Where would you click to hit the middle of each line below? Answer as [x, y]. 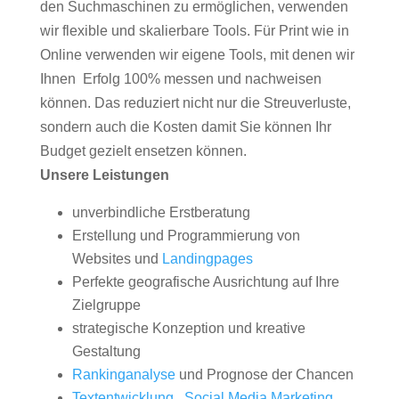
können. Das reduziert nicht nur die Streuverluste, [195, 103]
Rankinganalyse [123, 375]
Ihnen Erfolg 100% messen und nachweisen [180, 79]
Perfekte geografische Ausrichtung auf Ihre [205, 282]
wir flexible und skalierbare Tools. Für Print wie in [194, 31]
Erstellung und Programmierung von [186, 236]
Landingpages [207, 259]
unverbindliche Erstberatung [161, 212]
